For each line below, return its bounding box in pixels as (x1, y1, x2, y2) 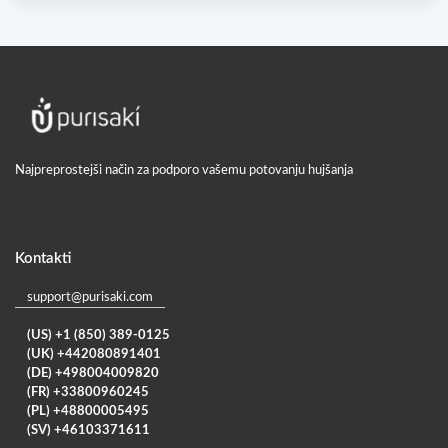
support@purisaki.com (27, 291, 153, 304)
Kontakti (15, 251, 71, 266)
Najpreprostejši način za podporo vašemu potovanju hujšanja (15, 164, 353, 177)
